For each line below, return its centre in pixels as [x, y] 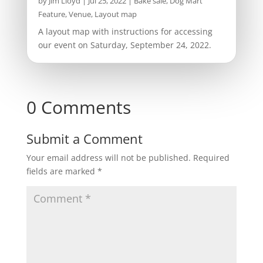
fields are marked [62, 171]
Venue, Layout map [102, 14]
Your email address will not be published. [108, 158]
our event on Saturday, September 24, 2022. [124, 45]
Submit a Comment [84, 139]
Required [211, 158]
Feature [51, 14]
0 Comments [78, 107]
